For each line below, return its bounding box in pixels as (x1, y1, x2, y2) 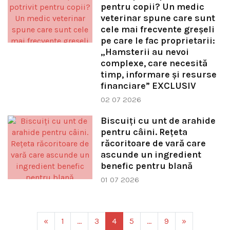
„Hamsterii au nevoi (100, 46, 189, 58)
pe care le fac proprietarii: (100, 35, 215, 47)
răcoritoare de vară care (100, 138, 206, 149)
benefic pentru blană (100, 160, 193, 172)
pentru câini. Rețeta (100, 126, 187, 138)
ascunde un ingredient (100, 149, 201, 161)
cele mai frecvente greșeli (100, 24, 215, 35)
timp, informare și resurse (100, 69, 217, 81)
